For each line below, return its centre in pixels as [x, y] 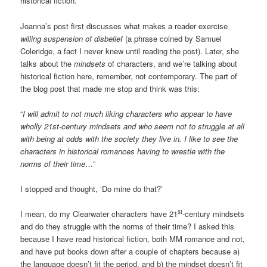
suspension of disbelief [83, 38]
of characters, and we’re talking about [172, 63]
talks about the [47, 63]
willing [31, 38]
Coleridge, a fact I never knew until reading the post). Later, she [130, 51]
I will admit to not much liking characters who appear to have [128, 113]
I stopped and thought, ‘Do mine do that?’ [92, 188]
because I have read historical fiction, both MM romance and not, [133, 238]
